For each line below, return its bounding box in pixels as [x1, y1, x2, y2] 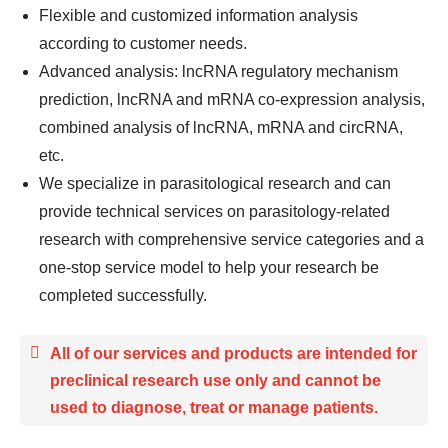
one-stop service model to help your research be [39, 259, 379, 276]
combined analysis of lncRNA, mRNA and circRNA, [39, 119, 403, 136]
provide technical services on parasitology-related [39, 203, 390, 220]
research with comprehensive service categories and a [39, 231, 424, 248]
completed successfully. [39, 287, 207, 304]
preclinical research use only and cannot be [50, 372, 381, 389]
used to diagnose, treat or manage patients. [50, 399, 378, 416]
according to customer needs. [39, 35, 247, 52]
